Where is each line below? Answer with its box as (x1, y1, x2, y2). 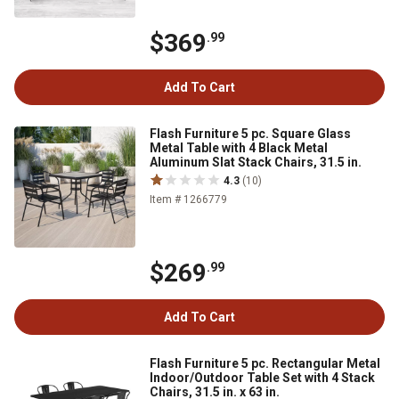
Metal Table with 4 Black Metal (150, 141, 328, 155)
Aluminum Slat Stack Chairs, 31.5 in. (150, 155, 362, 169)
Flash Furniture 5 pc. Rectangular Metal (150, 356, 380, 370)
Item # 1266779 (150, 193, 227, 206)
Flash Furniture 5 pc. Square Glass (150, 126, 351, 141)
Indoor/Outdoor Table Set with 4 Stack (150, 370, 375, 385)
